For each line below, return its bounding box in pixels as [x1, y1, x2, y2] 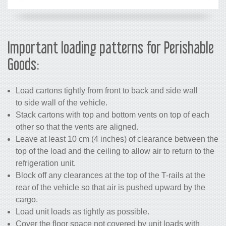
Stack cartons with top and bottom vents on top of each [16, 110, 209, 119]
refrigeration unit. [16, 158, 76, 167]
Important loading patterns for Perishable [8, 38, 214, 56]
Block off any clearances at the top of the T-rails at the [16, 171, 205, 180]
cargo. [16, 195, 38, 204]
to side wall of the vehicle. [16, 98, 107, 107]
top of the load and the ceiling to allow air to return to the [16, 146, 214, 155]
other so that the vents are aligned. [16, 122, 138, 131]
